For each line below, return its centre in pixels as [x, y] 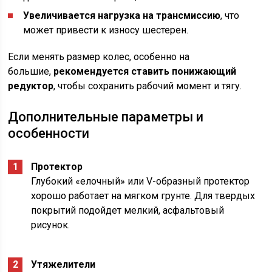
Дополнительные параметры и [106, 117]
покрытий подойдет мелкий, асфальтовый [128, 211]
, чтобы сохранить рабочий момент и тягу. [148, 86]
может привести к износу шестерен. [106, 30]
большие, [31, 72]
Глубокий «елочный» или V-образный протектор [141, 182]
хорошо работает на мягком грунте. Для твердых [143, 196]
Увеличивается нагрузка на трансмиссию [122, 16]
